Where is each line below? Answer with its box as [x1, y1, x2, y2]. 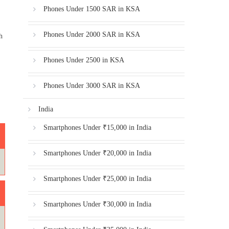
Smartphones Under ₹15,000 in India [43, 124, 152, 131]
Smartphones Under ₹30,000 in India [43, 200, 152, 208]
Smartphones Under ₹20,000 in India [43, 149, 152, 157]
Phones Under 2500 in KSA [43, 56, 125, 64]
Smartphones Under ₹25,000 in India [43, 175, 152, 182]
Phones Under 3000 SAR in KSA [43, 82, 141, 89]
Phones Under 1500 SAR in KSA [43, 5, 141, 13]
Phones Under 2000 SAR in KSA [43, 31, 141, 38]
